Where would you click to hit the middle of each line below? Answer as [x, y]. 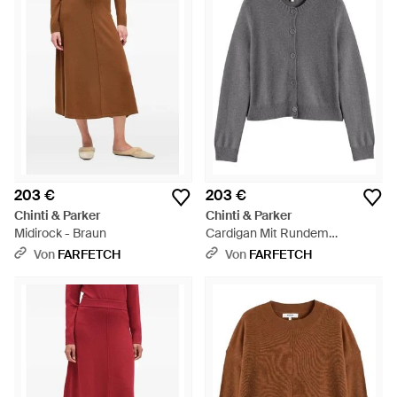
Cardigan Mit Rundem [267, 233]
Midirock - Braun [60, 233]
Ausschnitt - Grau [255, 251]
